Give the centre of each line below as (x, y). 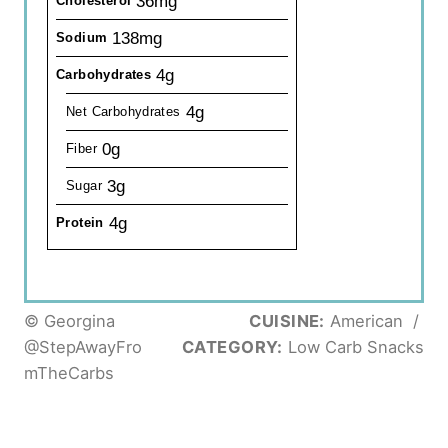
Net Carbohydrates (123, 112)
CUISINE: (287, 321)
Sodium (82, 38)
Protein (80, 223)
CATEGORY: (232, 347)
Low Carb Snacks (353, 347)
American (366, 321)
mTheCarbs (69, 373)
